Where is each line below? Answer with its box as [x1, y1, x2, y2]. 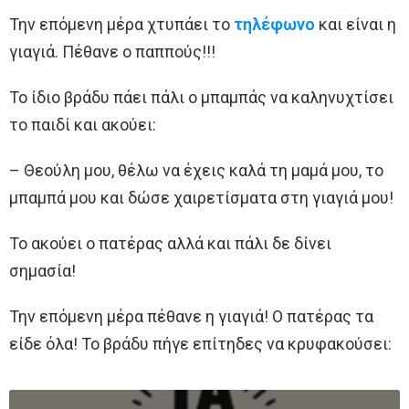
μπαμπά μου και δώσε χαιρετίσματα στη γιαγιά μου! [9, 187, 393, 207]
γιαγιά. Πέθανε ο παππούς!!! [9, 41, 215, 61]
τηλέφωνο [234, 14, 315, 34]
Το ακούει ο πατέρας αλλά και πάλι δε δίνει [9, 233, 331, 253]
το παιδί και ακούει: [9, 114, 156, 134]
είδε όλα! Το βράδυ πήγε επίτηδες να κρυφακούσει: [9, 333, 392, 353]
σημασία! [9, 260, 76, 280]
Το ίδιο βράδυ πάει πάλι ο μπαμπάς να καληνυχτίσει [9, 87, 393, 107]
